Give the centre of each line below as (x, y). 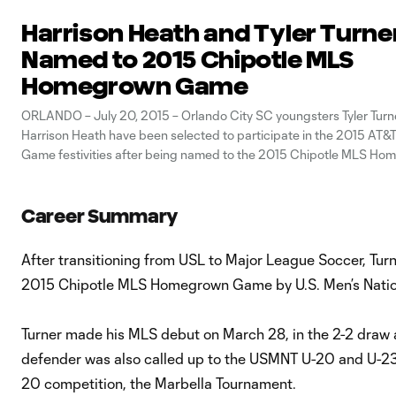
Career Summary (99, 217)
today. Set (49, 194)
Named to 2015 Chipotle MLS (188, 60)
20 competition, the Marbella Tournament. (159, 384)
